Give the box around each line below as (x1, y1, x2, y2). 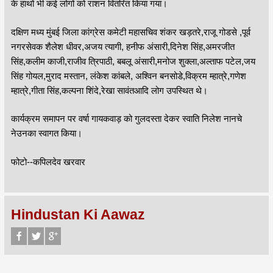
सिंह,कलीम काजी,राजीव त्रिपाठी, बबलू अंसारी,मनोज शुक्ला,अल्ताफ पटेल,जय (10, 55, 255, 66)
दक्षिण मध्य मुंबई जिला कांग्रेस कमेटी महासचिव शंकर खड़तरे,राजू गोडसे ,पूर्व (10, 26, 250, 37)
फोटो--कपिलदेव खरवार (10, 156, 85, 167)
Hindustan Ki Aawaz (10, 207, 145, 223)
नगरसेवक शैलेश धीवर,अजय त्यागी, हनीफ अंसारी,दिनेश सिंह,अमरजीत (10, 41, 235, 52)
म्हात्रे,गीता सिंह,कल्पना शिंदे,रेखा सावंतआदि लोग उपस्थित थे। (10, 85, 208, 96)
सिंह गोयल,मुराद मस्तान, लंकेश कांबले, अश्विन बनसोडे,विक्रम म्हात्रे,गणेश (10, 70, 246, 81)
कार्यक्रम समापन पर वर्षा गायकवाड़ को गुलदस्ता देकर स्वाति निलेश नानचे (10, 113, 242, 124)
